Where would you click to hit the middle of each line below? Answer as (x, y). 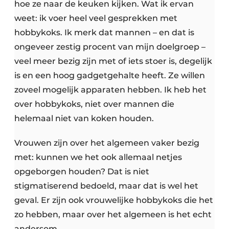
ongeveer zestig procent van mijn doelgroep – (110, 47)
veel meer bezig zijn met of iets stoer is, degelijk (113, 61)
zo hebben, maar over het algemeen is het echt (113, 215)
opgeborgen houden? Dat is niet (82, 172)
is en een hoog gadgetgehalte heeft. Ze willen (110, 76)
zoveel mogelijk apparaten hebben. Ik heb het (110, 90)
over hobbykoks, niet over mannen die (94, 104)
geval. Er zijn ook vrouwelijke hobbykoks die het (114, 200)
